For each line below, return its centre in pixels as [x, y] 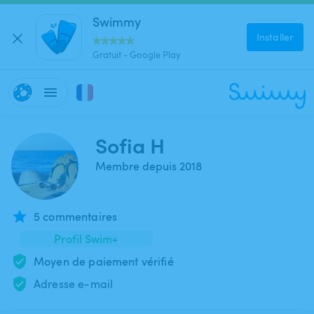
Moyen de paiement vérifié [104, 261]
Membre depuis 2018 [149, 166]
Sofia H [130, 145]
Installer [275, 36]
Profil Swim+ [86, 239]
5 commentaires [76, 217]
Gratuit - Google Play [137, 54]
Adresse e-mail [74, 284]
